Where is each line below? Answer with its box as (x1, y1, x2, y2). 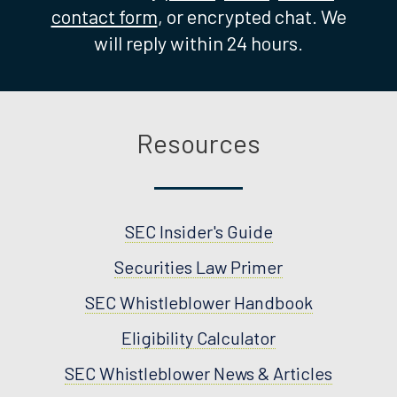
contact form (51, 4, 158, 27)
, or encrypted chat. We (157, 4, 346, 27)
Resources (136, 126, 261, 159)
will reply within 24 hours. (94, 30, 303, 54)
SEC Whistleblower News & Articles (65, 362, 332, 384)
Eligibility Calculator (121, 326, 276, 348)
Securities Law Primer (114, 255, 283, 277)
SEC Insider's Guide (124, 220, 273, 242)
